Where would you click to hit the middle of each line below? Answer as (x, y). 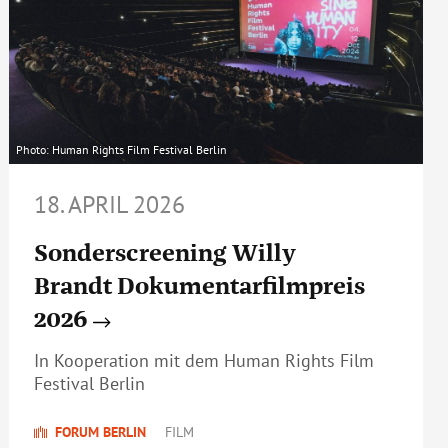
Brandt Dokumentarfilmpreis (199, 286)
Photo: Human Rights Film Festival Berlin (121, 149)
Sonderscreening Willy (164, 253)
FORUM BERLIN (100, 432)
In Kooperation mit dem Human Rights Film (203, 361)
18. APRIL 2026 (109, 204)
